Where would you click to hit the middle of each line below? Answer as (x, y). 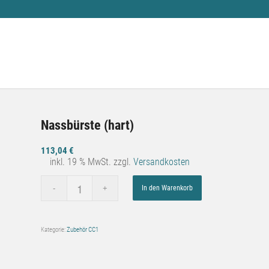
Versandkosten (162, 162)
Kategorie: (54, 230)
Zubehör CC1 (83, 230)
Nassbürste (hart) (88, 125)
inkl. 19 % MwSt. (81, 162)
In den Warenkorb (168, 188)
